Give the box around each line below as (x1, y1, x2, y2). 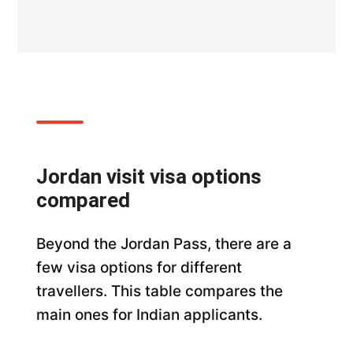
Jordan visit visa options (36, 164, 262, 188)
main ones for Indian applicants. (36, 305, 263, 324)
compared (36, 188, 131, 212)
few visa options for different (36, 258, 243, 277)
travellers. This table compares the (36, 281, 284, 300)
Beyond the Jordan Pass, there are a (36, 234, 292, 253)
